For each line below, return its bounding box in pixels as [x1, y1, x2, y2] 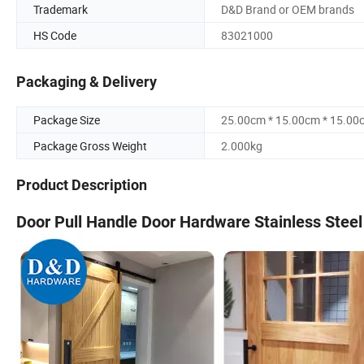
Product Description [16, 176, 147, 194]
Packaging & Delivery [16, 73, 157, 91]
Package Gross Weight [33, 138, 147, 154]
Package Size [33, 112, 100, 128]
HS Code [33, 27, 76, 43]
